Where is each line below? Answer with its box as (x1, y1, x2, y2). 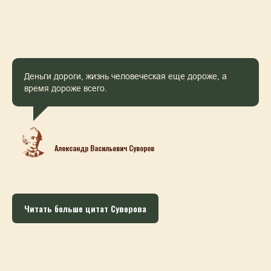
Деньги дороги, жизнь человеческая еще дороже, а (24, 71, 227, 81)
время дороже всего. (24, 83, 107, 93)
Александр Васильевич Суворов (54, 142, 154, 153)
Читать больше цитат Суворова (24, 201, 146, 215)
